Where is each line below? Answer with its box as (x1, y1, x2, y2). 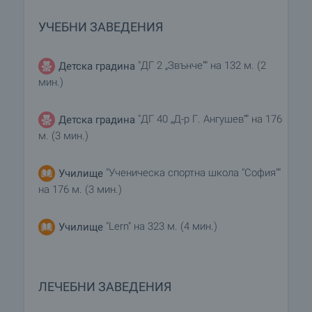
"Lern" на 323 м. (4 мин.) (106, 220, 217, 233)
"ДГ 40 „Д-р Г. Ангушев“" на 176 (138, 113, 282, 126)
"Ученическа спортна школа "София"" (103, 166, 281, 180)
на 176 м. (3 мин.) (38, 183, 122, 196)
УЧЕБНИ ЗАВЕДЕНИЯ (38, 19, 163, 35)
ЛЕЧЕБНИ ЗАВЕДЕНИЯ (38, 279, 171, 295)
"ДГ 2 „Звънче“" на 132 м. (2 (135, 59, 266, 72)
